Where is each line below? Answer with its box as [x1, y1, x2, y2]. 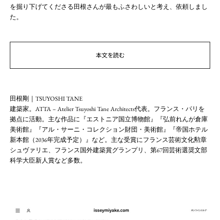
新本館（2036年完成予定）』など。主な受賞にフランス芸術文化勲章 [10, 135, 207, 144]
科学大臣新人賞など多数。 [10, 156, 86, 165]
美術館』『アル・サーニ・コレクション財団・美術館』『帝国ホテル [10, 125, 208, 134]
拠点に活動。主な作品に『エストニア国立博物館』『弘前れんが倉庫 [10, 114, 208, 123]
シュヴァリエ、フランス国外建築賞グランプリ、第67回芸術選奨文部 [10, 145, 207, 154]
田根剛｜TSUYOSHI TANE [10, 94, 82, 103]
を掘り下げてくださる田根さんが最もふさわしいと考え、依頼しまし [10, 2, 208, 11]
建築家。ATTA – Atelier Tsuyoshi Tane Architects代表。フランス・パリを [10, 104, 205, 113]
